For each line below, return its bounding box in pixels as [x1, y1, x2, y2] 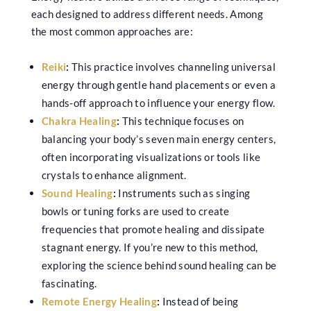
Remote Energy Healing [41, 295, 158, 308]
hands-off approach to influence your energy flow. [41, 96, 276, 110]
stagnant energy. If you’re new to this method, [41, 241, 258, 254]
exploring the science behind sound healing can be [41, 259, 277, 272]
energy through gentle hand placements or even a [41, 78, 276, 92]
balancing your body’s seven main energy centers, [41, 133, 276, 146]
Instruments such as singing [116, 187, 251, 200]
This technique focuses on [119, 115, 244, 128]
